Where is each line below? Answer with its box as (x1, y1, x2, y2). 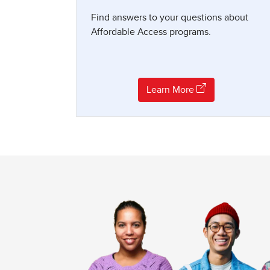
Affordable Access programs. (91, 27, 211, 37)
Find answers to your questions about (91, 13, 248, 23)
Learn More (146, 85, 196, 95)
